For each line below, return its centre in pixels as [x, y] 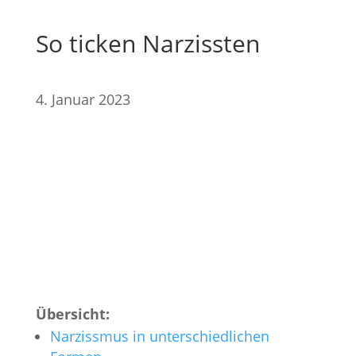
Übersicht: [72, 314]
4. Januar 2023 [83, 100]
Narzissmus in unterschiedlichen [159, 337]
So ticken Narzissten [147, 44]
